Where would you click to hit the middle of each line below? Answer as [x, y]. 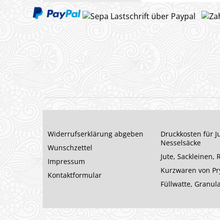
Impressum [66, 161]
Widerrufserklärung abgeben [96, 134]
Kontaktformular [75, 175]
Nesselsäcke [181, 142]
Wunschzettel [70, 147]
